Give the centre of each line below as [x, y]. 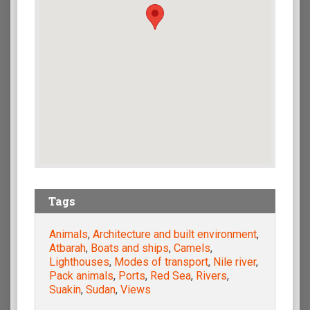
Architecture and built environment [175, 235]
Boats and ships [130, 248]
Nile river [235, 262]
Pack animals [81, 276]
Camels [192, 248]
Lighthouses [79, 262]
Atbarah [67, 248]
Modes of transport [161, 262]
